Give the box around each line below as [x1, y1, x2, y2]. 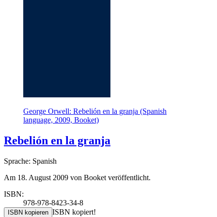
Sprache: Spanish [4, 157, 57, 166]
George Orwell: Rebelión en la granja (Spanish [23, 107, 167, 116]
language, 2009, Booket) [23, 116, 99, 124]
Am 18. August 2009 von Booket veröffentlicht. [4, 173, 151, 182]
